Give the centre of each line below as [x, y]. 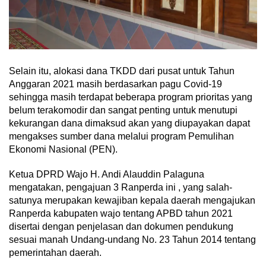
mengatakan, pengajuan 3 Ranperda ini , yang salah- [121, 187]
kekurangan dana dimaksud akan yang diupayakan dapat [129, 123]
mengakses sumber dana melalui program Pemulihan [121, 136]
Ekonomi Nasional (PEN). [63, 149]
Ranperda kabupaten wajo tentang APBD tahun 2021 [121, 213]
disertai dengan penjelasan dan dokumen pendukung [121, 226]
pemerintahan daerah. [55, 252]
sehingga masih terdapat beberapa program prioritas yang [131, 97]
